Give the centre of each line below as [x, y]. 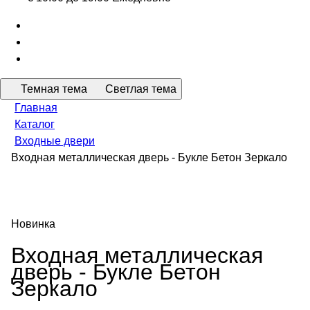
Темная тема [54, 89]
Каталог [35, 124]
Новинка [33, 224]
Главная [36, 108]
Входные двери [55, 141]
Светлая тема [141, 89]
